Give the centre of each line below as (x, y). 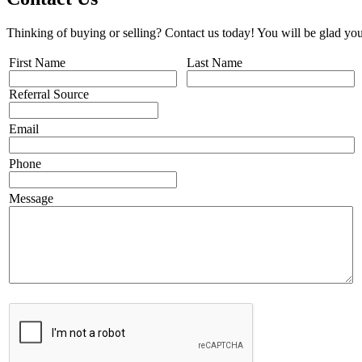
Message (31, 198)
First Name (37, 62)
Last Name (215, 62)
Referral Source (49, 94)
